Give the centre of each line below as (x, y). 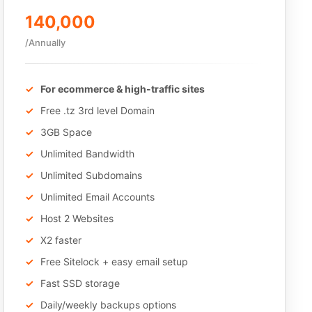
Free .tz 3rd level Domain (98, 110)
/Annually (46, 42)
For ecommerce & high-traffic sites (123, 89)
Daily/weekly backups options (109, 305)
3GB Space (67, 132)
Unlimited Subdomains (92, 175)
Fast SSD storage (80, 283)
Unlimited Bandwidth (88, 154)
